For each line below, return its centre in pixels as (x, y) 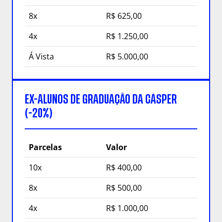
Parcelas (45, 147)
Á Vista (41, 57)
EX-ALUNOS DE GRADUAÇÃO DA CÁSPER (101, 100)
